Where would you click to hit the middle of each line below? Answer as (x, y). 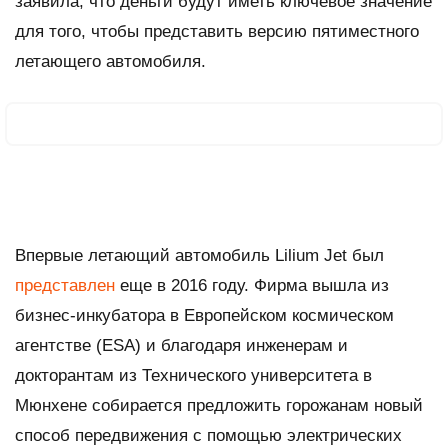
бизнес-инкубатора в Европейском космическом (204, 315)
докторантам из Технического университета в (193, 375)
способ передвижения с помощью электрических (208, 435)
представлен (65, 285)
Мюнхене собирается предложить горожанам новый (219, 405)
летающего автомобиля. (110, 61)
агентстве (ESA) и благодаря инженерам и (181, 345)
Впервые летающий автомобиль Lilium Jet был (199, 255)
